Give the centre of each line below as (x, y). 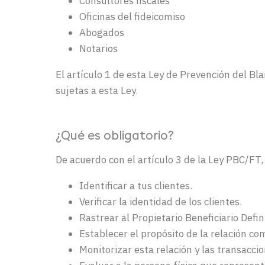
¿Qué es (80, 137)
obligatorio (136, 137)
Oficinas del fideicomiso (132, 16)
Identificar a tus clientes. (136, 185)
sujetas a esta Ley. (97, 90)
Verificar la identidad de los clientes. (161, 201)
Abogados (102, 32)
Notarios (98, 48)
